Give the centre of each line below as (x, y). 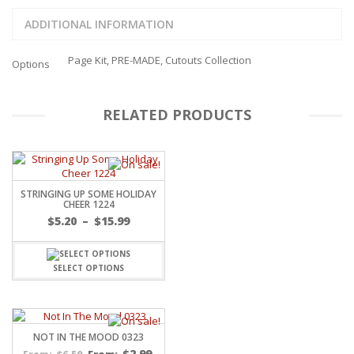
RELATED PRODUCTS (177, 115)
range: (150, 236)
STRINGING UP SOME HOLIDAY (88, 194)
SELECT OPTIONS (88, 267)
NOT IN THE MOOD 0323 (88, 337)
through (156, 268)
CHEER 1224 (88, 205)
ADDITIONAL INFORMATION (99, 24)
